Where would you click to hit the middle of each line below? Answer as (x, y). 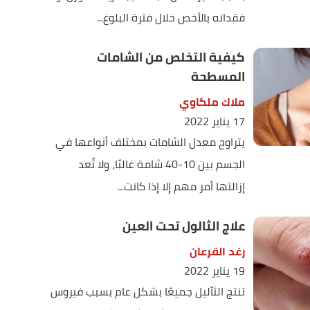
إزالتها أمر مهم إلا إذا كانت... (181, 186)
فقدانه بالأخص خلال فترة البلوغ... (171, 17)
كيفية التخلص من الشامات (171, 57)
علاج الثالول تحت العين (183, 226)
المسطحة (218, 76)
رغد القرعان (217, 251)
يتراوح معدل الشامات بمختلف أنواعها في (150, 142)
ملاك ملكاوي (212, 102)
